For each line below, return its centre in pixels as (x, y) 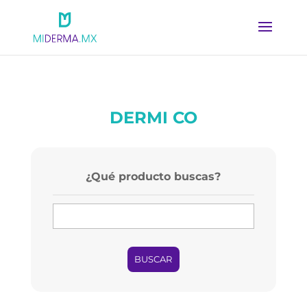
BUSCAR (153, 259)
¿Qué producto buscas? (153, 176)
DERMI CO (153, 118)
